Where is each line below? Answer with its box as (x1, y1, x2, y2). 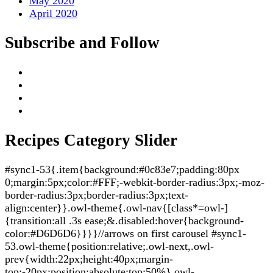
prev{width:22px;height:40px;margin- (5, 253, 173, 266)
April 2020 (29, 7, 77, 19)
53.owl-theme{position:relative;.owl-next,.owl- (5, 240, 214, 253)
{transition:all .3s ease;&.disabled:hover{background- (5, 214, 244, 227)
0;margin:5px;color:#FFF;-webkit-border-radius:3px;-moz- (5, 176, 264, 189)
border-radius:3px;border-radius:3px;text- (5, 189, 188, 202)
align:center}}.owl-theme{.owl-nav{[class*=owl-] (5, 202, 228, 214)
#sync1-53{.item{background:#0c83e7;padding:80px (5, 163, 239, 176)
